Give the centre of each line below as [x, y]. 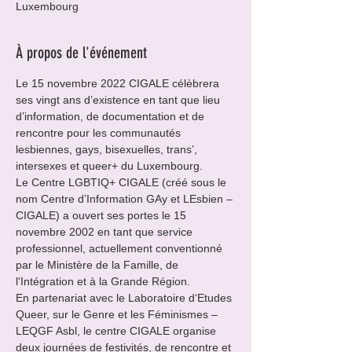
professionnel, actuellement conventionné [121, 248]
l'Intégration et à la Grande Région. [103, 281]
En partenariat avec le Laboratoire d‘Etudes [125, 298]
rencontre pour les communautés [100, 133]
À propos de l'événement [81, 53]
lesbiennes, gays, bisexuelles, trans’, [108, 149]
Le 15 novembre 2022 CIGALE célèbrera [119, 83]
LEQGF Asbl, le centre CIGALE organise [117, 331]
